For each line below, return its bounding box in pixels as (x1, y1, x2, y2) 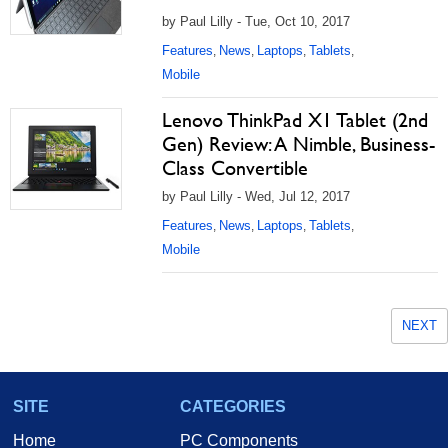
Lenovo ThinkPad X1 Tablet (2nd (162, 108, 428, 132)
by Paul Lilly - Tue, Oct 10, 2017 (162, 14, 350, 29)
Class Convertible (162, 156, 308, 180)
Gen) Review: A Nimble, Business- (162, 132, 435, 156)
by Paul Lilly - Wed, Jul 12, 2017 (162, 189, 350, 204)
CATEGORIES (180, 398, 286, 415)
